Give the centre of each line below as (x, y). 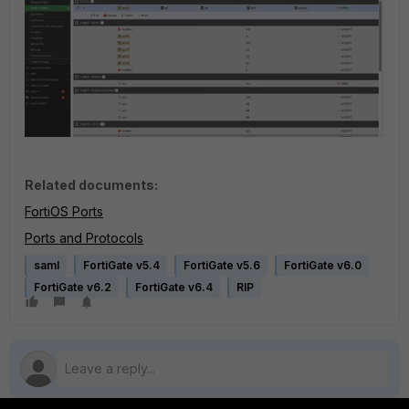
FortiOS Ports (64, 212)
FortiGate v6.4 (174, 288)
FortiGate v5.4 (121, 266)
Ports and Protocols (84, 238)
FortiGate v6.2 (73, 288)
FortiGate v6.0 (323, 266)
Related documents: (91, 185)
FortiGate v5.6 (222, 266)
